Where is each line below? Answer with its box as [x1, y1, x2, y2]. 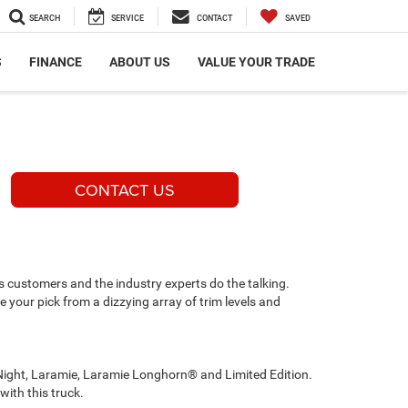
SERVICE [111, 14, 144, 24]
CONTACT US [75, 178, 175, 201]
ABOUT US [109, 55, 170, 70]
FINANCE [29, 55, 82, 70]
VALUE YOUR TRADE [198, 55, 315, 70]
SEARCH [29, 14, 60, 24]
